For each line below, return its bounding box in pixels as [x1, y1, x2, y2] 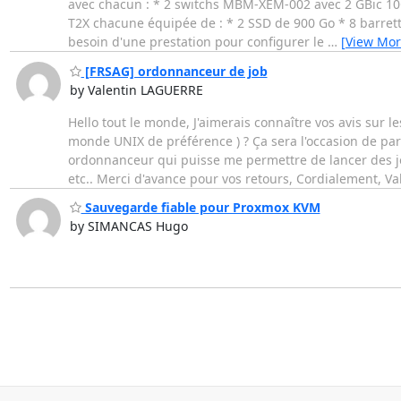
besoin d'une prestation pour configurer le [67, 33, 328, 51]
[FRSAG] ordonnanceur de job [81, 62, 268, 80]
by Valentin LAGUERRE [69, 81, 203, 98]
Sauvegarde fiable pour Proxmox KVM [81, 199, 320, 217]
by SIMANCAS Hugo [69, 218, 188, 235]
